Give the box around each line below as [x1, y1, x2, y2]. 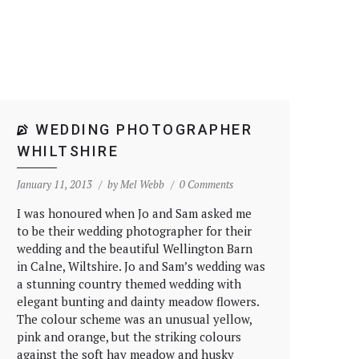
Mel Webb [120, 177, 164, 192]
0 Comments [179, 177, 233, 192]
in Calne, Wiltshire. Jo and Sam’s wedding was [17, 258, 265, 274]
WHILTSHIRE [17, 143, 119, 159]
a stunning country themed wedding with [17, 276, 241, 292]
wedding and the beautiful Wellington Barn [17, 240, 252, 256]
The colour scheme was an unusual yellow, [17, 311, 252, 327]
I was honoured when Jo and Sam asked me [17, 205, 252, 221]
